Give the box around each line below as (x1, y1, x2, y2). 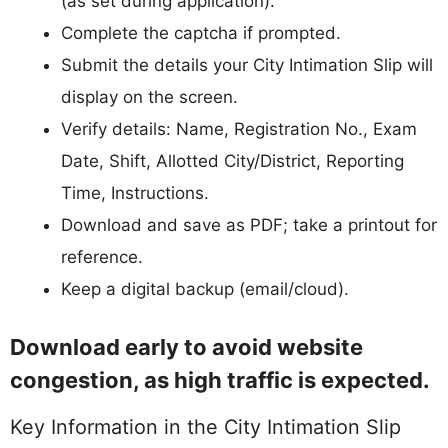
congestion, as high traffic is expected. (10, 366, 430, 393)
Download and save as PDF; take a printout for (61, 215, 437, 236)
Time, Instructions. (61, 183, 209, 204)
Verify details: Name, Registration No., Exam (61, 119, 417, 140)
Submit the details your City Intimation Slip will (61, 55, 433, 76)
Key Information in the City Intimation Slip (10, 415, 401, 440)
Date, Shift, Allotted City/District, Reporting (61, 151, 404, 172)
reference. (61, 247, 143, 268)
